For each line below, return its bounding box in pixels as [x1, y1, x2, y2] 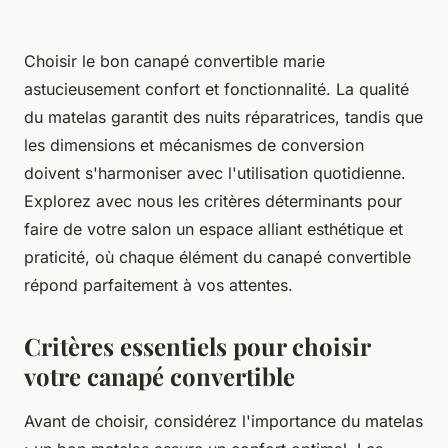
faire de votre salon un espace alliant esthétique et [24, 218, 403, 239]
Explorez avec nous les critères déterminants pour [24, 190, 402, 211]
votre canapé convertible [24, 359, 295, 392]
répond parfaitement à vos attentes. [24, 274, 293, 295]
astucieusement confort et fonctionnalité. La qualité [24, 78, 409, 99]
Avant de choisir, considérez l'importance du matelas [24, 410, 423, 431]
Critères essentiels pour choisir [24, 329, 370, 362]
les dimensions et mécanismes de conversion [24, 134, 364, 155]
